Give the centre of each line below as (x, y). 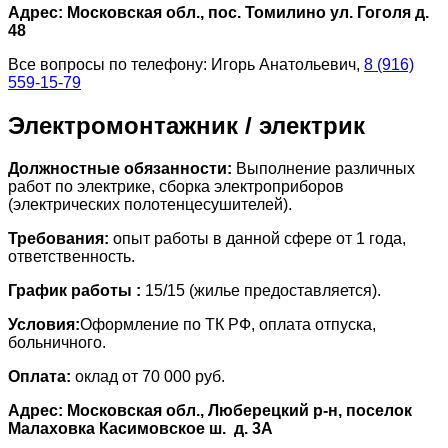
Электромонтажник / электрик (186, 125)
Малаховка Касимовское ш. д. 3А (140, 428)
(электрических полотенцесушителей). (150, 204)
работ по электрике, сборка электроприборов (176, 186)
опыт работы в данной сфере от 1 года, (257, 238)
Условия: (44, 324)
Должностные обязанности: (120, 168)
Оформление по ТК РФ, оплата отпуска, (228, 324)
